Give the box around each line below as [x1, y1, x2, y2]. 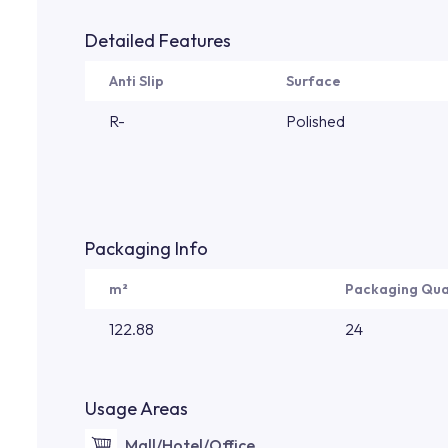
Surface [286, 72, 341, 90]
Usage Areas [85, 397, 188, 420]
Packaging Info [85, 237, 208, 260]
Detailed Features [85, 29, 231, 52]
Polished [286, 111, 345, 131]
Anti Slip [109, 72, 164, 90]
